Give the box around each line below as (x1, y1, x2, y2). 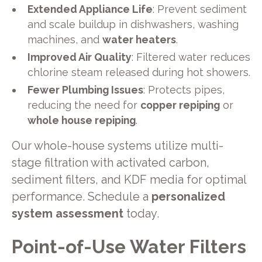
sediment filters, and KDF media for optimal (11, 173, 246, 187)
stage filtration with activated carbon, (11, 156, 209, 170)
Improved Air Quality (27, 50, 132, 63)
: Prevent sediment (153, 3, 247, 16)
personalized (151, 189, 225, 204)
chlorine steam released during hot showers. (27, 65, 251, 78)
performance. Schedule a (11, 189, 151, 204)
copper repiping (140, 98, 220, 111)
